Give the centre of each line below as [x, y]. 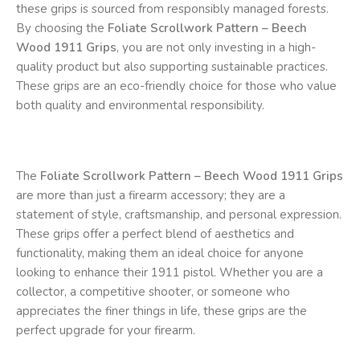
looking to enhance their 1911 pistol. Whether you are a [170, 273]
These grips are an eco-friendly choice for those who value [176, 86]
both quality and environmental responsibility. [140, 106]
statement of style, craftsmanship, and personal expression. [179, 215]
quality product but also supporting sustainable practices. [172, 67]
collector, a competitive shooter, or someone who [153, 292]
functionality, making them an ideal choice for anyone [160, 254]
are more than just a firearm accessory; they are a [151, 196]
